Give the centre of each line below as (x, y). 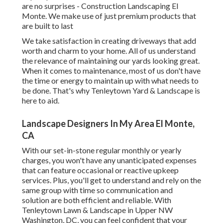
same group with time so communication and (97, 190)
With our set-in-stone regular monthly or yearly (102, 150)
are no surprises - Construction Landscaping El (100, 6)
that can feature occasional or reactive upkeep (100, 170)
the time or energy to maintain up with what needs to (110, 81)
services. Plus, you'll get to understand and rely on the (111, 180)
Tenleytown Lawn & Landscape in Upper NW (97, 210)
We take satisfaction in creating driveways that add (109, 41)
